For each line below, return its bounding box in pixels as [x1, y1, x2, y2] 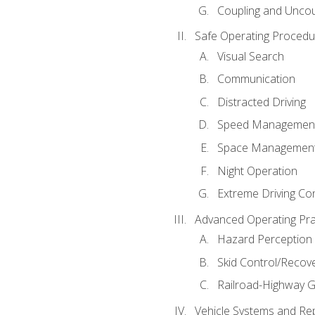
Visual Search [217, 48, 284, 64]
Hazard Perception [217, 231, 312, 247]
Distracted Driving [217, 94, 306, 110]
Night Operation [217, 162, 297, 179]
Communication [217, 71, 295, 87]
